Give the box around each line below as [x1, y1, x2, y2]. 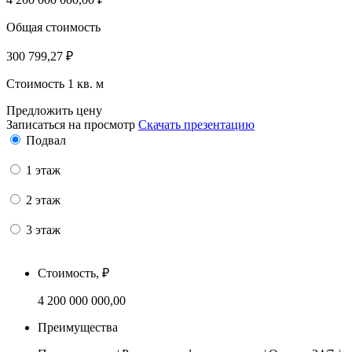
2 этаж [26, 192, 60, 207]
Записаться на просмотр [6, 117, 135, 131]
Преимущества [38, 320, 118, 334]
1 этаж [26, 163, 60, 177]
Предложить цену [6, 103, 102, 117]
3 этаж [26, 222, 60, 236]
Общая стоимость [6, 20, 101, 34]
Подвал [26, 133, 66, 147]
